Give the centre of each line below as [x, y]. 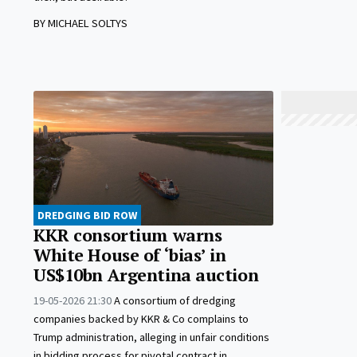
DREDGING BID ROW [87, 216]
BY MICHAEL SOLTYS [80, 24]
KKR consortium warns [128, 235]
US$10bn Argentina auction [146, 275]
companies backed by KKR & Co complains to [141, 319]
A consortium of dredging [175, 301]
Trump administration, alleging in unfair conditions [151, 337]
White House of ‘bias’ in [130, 255]
